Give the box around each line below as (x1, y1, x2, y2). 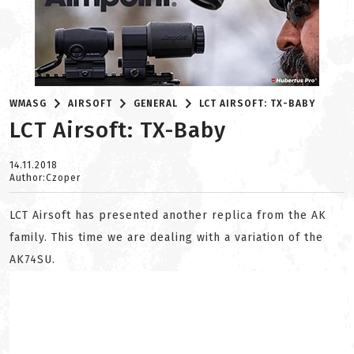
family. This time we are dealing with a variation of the (9, 231, 323, 244)
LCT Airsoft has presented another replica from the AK (9, 209, 326, 222)
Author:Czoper (9, 172, 81, 183)
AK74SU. (9, 253, 55, 266)
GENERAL (134, 98, 179, 109)
